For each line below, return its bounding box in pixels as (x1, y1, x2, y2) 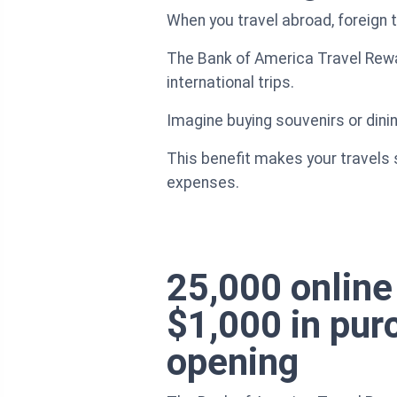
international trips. (167, 73, 294, 91)
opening (167, 339, 299, 384)
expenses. (167, 173, 239, 191)
